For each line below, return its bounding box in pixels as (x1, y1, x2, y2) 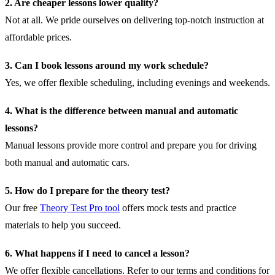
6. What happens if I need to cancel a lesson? (5, 247, 190, 258)
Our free (5, 202, 40, 213)
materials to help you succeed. (5, 219, 121, 230)
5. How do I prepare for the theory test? (5, 185, 170, 196)
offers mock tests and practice (120, 202, 236, 213)
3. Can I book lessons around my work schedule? (5, 60, 209, 71)
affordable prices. (5, 31, 72, 42)
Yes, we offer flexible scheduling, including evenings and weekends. (5, 77, 270, 88)
